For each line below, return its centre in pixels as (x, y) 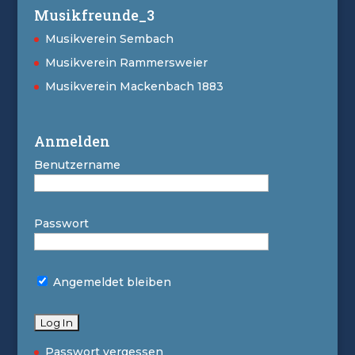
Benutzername (77, 165)
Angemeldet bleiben (110, 282)
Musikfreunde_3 (94, 15)
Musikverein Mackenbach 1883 (134, 86)
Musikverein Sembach (109, 38)
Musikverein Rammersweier (126, 62)
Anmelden (72, 141)
